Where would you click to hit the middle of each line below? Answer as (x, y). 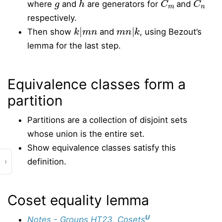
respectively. (52, 18)
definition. (47, 162)
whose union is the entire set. (86, 134)
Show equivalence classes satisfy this (102, 148)
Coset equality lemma (78, 200)
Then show (51, 32)
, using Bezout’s (171, 32)
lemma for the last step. (74, 46)
